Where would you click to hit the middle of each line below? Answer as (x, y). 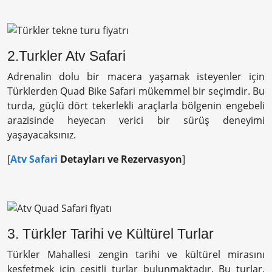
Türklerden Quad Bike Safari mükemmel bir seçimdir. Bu (136, 91)
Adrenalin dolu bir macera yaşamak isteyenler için (136, 76)
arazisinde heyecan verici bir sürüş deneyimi (136, 120)
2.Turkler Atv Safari (66, 56)
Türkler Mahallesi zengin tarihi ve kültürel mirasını (136, 255)
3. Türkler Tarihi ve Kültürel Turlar (110, 234)
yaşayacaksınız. (42, 134)
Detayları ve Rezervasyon (120, 159)
